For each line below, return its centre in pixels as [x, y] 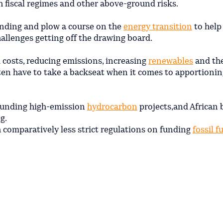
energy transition [158, 27]
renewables [171, 61]
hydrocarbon [112, 107]
